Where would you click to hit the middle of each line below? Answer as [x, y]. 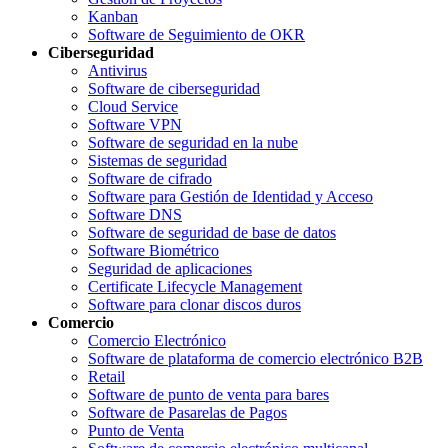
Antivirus [117, 71]
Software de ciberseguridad [174, 89]
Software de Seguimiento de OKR [196, 35]
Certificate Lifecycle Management [195, 287]
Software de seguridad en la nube [193, 143]
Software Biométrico [153, 251]
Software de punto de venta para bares [208, 395]
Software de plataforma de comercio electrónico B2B [255, 359]
